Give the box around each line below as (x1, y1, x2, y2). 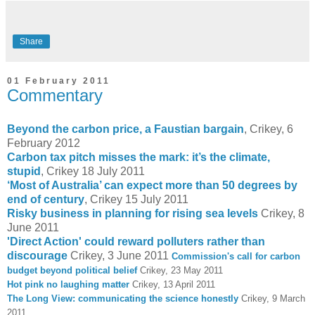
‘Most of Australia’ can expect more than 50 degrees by (7, 179, 297, 191)
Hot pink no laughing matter (7, 278, 129, 290)
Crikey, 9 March (238, 292, 305, 304)
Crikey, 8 (261, 207, 304, 219)
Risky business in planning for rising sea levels (7, 207, 258, 219)
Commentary (7, 86, 103, 105)
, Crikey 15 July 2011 (84, 193, 188, 205)
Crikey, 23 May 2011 (137, 264, 223, 276)
